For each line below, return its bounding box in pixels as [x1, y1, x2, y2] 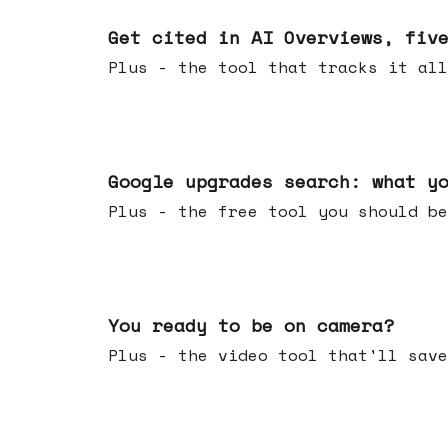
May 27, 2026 [108, 142, 192, 159]
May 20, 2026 [108, 286, 192, 303]
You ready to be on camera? [108, 312, 394, 338]
